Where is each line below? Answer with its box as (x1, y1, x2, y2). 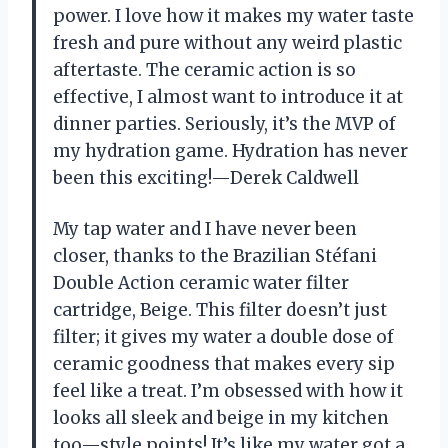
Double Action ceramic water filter (53, 272, 349, 295)
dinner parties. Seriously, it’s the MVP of (53, 113, 396, 136)
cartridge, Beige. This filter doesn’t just (53, 299, 387, 322)
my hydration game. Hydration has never (53, 140, 408, 163)
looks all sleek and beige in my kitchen (53, 407, 389, 430)
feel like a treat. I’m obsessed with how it (53, 380, 403, 403)
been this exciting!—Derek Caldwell (53, 167, 359, 190)
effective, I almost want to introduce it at (53, 86, 403, 109)
